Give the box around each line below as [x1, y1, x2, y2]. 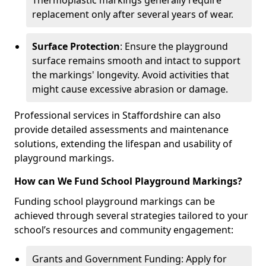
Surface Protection [32, 40, 120, 53]
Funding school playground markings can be [14, 195, 215, 208]
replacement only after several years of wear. [32, 8, 233, 21]
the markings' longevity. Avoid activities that [32, 68, 229, 81]
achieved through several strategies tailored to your [14, 209, 248, 222]
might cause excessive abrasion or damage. [32, 83, 228, 96]
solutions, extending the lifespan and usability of [14, 137, 232, 150]
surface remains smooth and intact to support [32, 54, 240, 67]
